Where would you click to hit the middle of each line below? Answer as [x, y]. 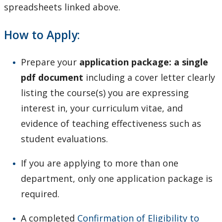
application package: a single [144, 62]
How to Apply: [42, 35]
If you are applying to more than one [100, 163]
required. [40, 194]
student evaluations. [66, 139]
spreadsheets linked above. [62, 7]
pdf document [52, 78]
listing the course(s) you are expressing [105, 93]
